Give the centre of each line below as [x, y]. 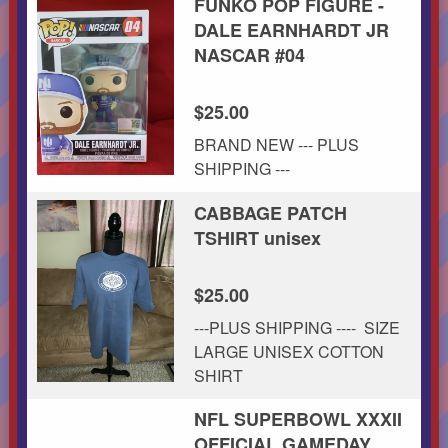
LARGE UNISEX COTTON [288, 351]
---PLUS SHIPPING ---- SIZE [296, 327]
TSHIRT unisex [257, 237]
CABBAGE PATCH [270, 212]
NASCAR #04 [249, 54]
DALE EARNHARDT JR [291, 29]
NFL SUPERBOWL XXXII [297, 418]
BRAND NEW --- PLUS [276, 144]
